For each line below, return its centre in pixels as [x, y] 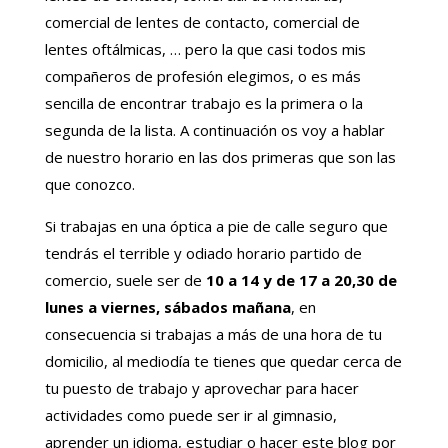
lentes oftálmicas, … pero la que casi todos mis [205, 49]
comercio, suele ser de [125, 280]
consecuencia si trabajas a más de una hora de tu [213, 334]
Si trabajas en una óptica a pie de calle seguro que [216, 226]
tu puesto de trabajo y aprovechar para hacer [201, 388]
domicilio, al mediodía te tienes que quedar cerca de [223, 361]
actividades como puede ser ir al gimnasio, [190, 415]
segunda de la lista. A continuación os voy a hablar [214, 130]
